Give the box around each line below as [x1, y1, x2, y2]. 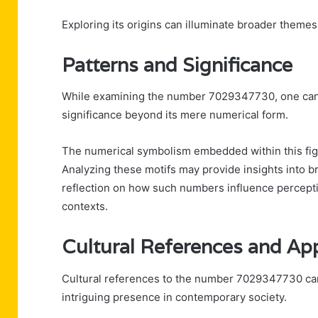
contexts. [62, 199, 108, 214]
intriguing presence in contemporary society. [62, 290, 287, 304]
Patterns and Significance [62, 52, 292, 77]
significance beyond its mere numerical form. [62, 108, 288, 122]
